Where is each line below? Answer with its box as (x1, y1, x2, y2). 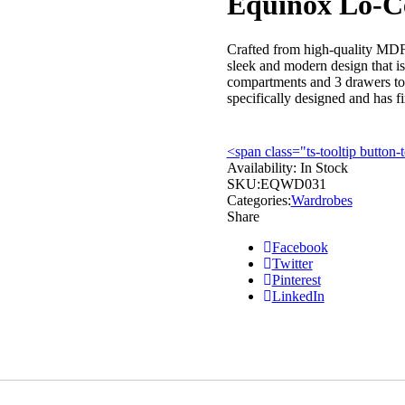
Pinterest (271, 271, 321, 287)
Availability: (226, 159, 297, 175)
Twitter (271, 255, 313, 271)
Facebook (271, 239, 328, 255)
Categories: (226, 192, 291, 208)
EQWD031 (259, 175, 326, 192)
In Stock (299, 159, 348, 175)
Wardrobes (290, 192, 353, 208)
